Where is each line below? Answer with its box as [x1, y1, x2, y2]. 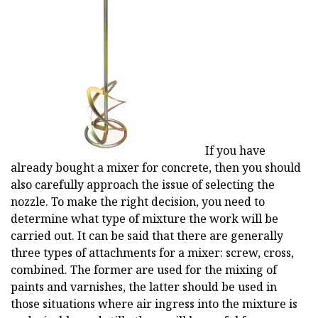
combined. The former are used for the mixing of [11, 262, 277, 278]
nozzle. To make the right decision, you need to [11, 194, 265, 210]
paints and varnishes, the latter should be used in [11, 279, 277, 295]
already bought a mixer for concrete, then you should [11, 160, 301, 176]
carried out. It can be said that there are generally [11, 228, 283, 244]
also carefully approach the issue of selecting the [11, 177, 275, 193]
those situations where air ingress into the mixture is [11, 296, 297, 312]
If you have [202, 143, 265, 159]
